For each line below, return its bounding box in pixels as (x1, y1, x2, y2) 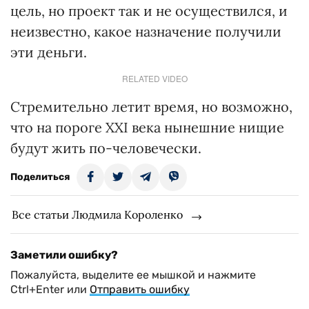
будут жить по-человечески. (10, 139, 201, 157)
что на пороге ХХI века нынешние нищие (10, 119, 284, 136)
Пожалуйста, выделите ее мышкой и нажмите (10, 268, 256, 281)
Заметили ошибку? (10, 248, 118, 261)
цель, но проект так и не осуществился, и (10, 2, 288, 19)
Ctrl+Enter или (10, 283, 90, 296)
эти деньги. (10, 43, 87, 61)
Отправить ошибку (90, 283, 190, 296)
